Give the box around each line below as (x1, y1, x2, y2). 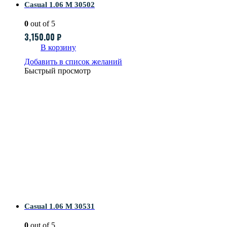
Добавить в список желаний (24, 57, 122, 66)
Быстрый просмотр (24, 66, 91, 75)
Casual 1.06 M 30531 (24, 202, 95, 211)
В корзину (41, 43, 76, 52)
